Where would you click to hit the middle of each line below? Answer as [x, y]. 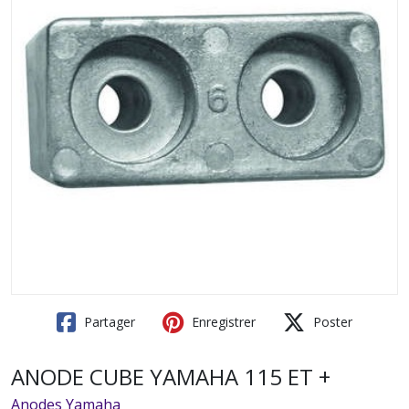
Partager [108, 322]
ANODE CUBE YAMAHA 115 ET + [171, 377]
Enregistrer [222, 322]
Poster [331, 322]
